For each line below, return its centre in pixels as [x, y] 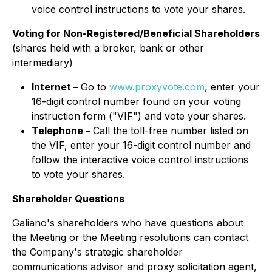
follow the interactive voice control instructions [140, 160]
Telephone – [62, 131]
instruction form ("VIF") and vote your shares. [139, 116]
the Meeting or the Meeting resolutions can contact [130, 237]
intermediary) [42, 63]
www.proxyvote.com [157, 87]
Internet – [56, 87]
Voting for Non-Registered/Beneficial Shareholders [136, 33]
